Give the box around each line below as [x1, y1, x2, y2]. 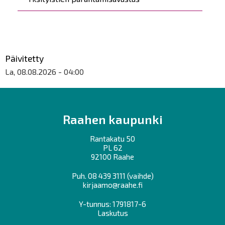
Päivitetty [5, 52, 44, 64]
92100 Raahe [91, 152, 134, 161]
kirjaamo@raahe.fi [82, 180, 143, 189]
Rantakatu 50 [90, 134, 135, 143]
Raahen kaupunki [62, 111, 163, 127]
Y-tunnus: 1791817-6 [79, 199, 146, 208]
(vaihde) [125, 171, 154, 180]
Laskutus [97, 208, 128, 217]
